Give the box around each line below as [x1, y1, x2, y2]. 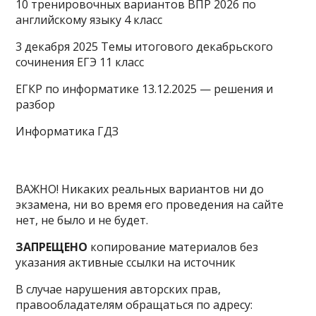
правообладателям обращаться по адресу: [16, 297, 253, 312]
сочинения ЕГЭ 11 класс [16, 54, 145, 70]
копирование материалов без [87, 239, 259, 255]
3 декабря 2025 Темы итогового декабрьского [16, 39, 274, 54]
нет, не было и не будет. [16, 212, 149, 228]
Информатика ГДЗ [16, 123, 119, 139]
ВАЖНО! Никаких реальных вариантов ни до [16, 181, 265, 197]
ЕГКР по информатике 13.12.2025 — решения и [16, 81, 274, 97]
